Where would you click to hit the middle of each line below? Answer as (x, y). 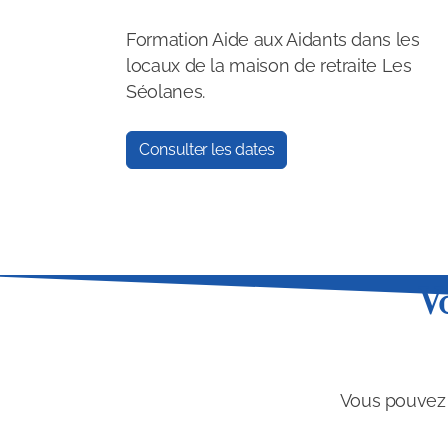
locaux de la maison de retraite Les (269, 65)
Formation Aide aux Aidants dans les (273, 39)
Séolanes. (165, 91)
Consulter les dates (207, 149)
